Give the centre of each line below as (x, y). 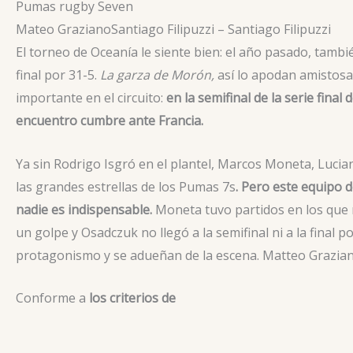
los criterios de (132, 298)
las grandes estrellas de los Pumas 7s (126, 186)
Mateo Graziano (63, 30)
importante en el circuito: (89, 98)
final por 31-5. (58, 75)
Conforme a (52, 298)
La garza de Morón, (159, 75)
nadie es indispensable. (85, 209)
